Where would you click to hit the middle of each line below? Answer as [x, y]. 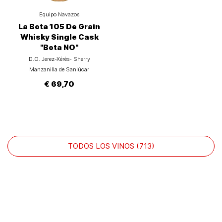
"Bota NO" [59, 48]
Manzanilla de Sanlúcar [59, 70]
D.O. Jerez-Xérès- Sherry [59, 59]
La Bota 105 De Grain [59, 27]
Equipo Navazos [59, 15]
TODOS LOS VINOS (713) [111, 146]
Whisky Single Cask [59, 37]
